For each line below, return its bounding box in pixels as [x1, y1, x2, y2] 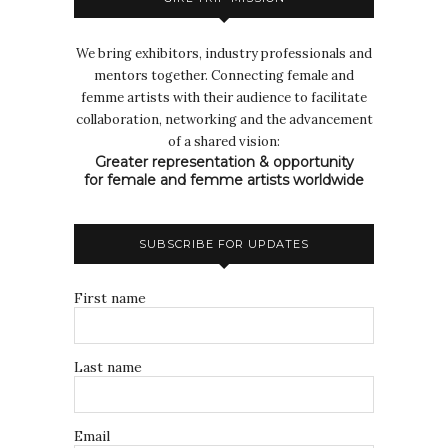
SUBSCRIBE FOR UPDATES [139, 237, 309, 252]
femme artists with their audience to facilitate [81, 89, 367, 107]
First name [74, 289, 146, 308]
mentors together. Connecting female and [94, 67, 354, 85]
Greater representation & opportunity [94, 153, 354, 172]
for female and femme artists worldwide [84, 171, 364, 190]
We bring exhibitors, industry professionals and [76, 45, 372, 63]
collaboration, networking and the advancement [75, 111, 373, 129]
